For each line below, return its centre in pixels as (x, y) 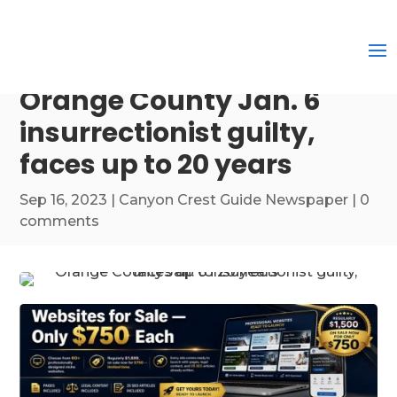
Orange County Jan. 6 (171, 101)
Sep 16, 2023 (64, 200)
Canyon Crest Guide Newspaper (234, 200)
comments (60, 221)
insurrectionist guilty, (168, 133)
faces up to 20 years (156, 165)
